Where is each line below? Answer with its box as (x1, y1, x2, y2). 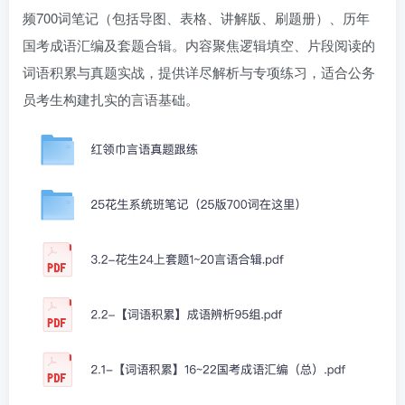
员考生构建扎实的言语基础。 (23, 89, 199, 109)
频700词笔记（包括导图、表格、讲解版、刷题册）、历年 (23, 8, 370, 28)
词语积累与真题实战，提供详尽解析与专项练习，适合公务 (23, 62, 375, 82)
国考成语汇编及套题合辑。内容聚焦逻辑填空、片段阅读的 (23, 35, 375, 55)
